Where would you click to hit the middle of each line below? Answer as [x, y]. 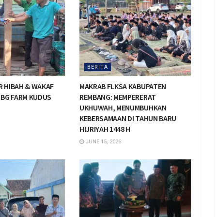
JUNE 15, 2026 [102, 142]
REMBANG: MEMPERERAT [117, 97]
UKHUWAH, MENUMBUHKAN [123, 108]
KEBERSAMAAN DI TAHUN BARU [128, 118]
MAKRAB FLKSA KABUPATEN [123, 86]
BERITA [97, 67]
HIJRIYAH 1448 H [105, 129]
